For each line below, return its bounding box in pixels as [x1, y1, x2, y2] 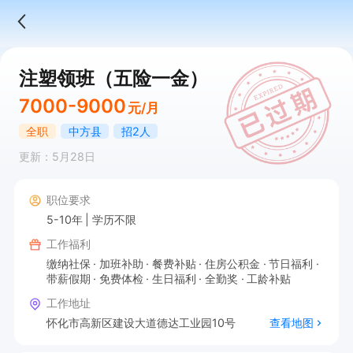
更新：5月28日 [18, 150, 95, 164]
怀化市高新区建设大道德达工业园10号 [46, 315, 236, 329]
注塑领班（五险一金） [18, 66, 208, 90]
